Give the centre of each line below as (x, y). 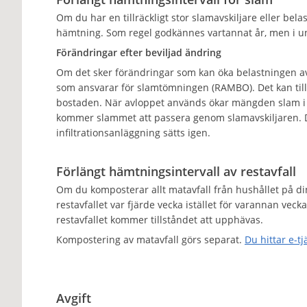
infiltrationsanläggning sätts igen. (133, 133)
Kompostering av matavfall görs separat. (150, 240)
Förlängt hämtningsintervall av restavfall (176, 171)
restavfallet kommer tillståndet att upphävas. (161, 220)
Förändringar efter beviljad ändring (138, 52)
